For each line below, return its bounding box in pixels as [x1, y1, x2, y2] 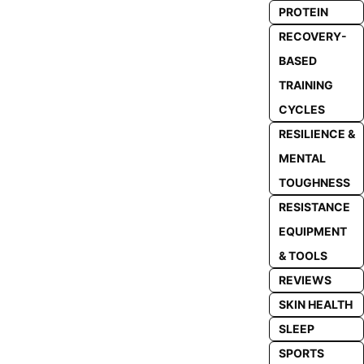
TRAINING [278, 78, 333, 92]
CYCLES [278, 102, 325, 116]
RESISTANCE [278, 200, 350, 214]
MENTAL [278, 151, 326, 165]
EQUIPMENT [278, 224, 347, 238]
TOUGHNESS [278, 175, 350, 189]
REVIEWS [278, 273, 331, 287]
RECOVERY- [278, 29, 347, 43]
